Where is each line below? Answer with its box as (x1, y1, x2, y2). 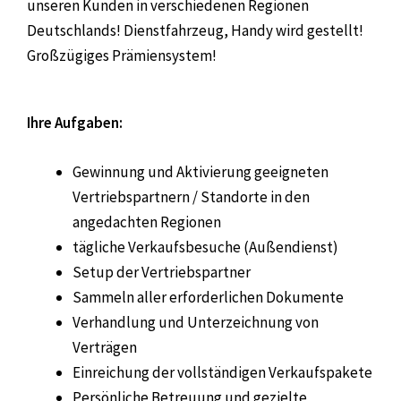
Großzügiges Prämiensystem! (27, 46, 217, 65)
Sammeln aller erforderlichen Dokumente (73, 287, 344, 308)
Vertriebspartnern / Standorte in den (73, 187, 310, 208)
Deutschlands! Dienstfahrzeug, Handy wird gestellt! (27, 21, 363, 40)
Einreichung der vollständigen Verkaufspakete (73, 363, 372, 383)
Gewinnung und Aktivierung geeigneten (73, 162, 328, 183)
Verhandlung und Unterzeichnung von (73, 312, 319, 333)
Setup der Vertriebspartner (73, 262, 251, 283)
